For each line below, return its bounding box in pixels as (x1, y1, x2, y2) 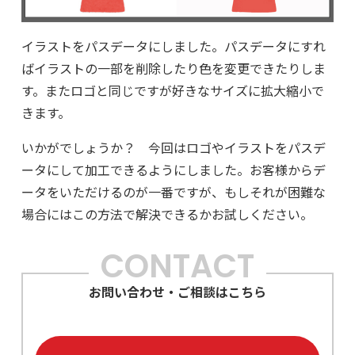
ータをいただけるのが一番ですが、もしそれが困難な (21, 181, 326, 201)
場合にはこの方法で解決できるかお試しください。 (21, 204, 313, 223)
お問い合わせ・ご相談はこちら (88, 281, 266, 301)
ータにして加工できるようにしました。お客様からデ (21, 159, 326, 179)
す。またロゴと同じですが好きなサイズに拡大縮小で (21, 80, 324, 100)
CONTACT (100, 243, 254, 288)
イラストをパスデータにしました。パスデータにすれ (21, 36, 326, 55)
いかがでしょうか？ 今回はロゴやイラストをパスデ (21, 137, 326, 157)
